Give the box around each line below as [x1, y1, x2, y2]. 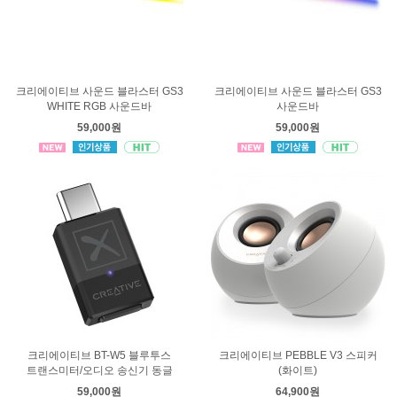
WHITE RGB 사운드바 [47, 100, 152, 113]
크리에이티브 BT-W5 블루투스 [27, 349, 171, 362]
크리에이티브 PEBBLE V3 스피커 [218, 349, 378, 362]
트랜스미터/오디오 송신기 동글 [26, 364, 173, 377]
